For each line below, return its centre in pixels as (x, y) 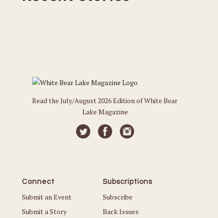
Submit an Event (46, 197)
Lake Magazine (105, 112)
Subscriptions (128, 182)
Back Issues (121, 212)
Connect (38, 182)
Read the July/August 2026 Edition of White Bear (105, 100)
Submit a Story (44, 212)
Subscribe (118, 197)
